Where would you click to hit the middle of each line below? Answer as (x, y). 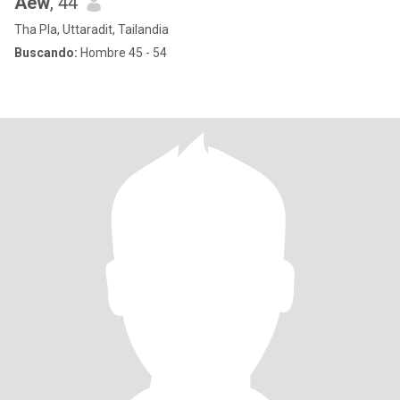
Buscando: (46, 53)
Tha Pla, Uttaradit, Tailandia (92, 29)
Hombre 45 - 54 (122, 53)
